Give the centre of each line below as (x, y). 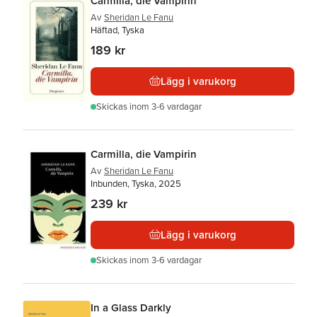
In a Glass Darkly (131, 307)
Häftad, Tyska (117, 30)
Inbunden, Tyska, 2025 (136, 183)
